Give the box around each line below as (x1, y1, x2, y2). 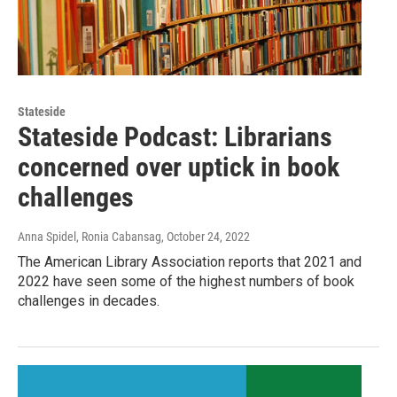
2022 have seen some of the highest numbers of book (18, 272, 354, 290)
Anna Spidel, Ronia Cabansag (18, 229, 161, 244)
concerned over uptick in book (18, 151, 339, 183)
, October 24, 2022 (161, 229, 250, 244)
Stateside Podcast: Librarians (18, 121, 332, 152)
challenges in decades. (18, 292, 160, 309)
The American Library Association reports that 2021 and (18, 253, 362, 270)
